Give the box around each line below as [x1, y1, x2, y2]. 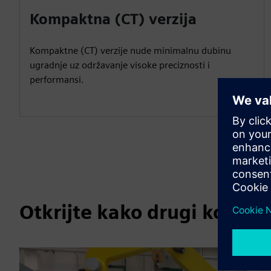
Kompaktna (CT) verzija [30, 10, 197, 28]
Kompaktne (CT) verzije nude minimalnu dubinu [30, 45, 231, 56]
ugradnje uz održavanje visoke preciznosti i [30, 59, 210, 71]
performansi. [30, 74, 84, 85]
